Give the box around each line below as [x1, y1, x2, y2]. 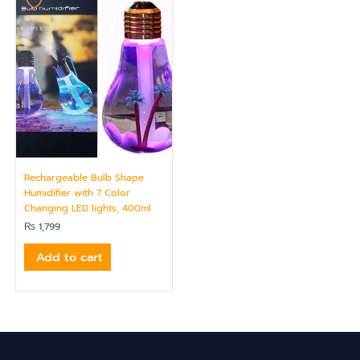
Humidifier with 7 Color [24, 185, 130, 200]
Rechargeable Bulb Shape [24, 170, 144, 185]
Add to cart [36, 248, 103, 267]
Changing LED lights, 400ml [24, 200, 151, 215]
